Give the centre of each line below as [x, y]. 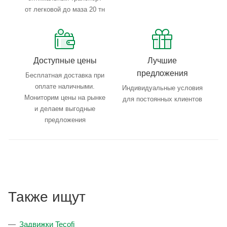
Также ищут [47, 197]
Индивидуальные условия [162, 88]
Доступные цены [65, 61]
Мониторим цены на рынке [65, 98]
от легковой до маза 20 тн [65, 10]
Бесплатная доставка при [65, 75]
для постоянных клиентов [162, 99]
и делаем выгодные [65, 109]
